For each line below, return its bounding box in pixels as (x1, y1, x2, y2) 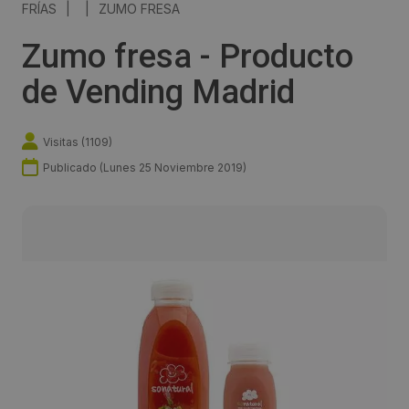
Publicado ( (43, 160, 103, 174)
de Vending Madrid (22, 73, 295, 112)
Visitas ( (43, 134, 85, 149)
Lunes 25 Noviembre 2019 (103, 160, 243, 174)
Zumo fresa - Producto (22, 37, 353, 77)
